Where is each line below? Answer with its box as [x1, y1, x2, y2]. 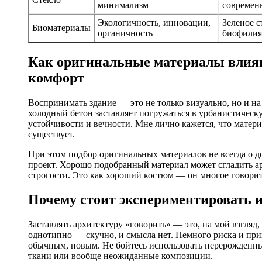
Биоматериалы [32, 22, 91, 33]
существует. [28, 129, 75, 139]
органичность [98, 27, 153, 38]
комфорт [28, 70, 84, 85]
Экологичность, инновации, [98, 17, 211, 27]
